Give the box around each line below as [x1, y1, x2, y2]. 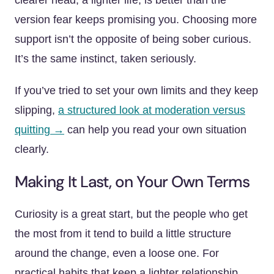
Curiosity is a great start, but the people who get [15, 208, 248, 220]
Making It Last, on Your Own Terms [15, 171, 250, 192]
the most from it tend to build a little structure [15, 228, 231, 240]
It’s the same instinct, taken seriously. [15, 53, 196, 65]
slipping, [15, 104, 58, 116]
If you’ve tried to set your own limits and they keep [15, 84, 258, 97]
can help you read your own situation [64, 124, 246, 136]
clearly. [15, 143, 49, 155]
